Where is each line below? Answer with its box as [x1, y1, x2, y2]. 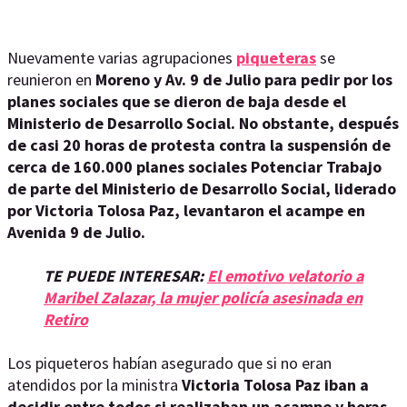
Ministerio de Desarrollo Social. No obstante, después [7, 113, 399, 134]
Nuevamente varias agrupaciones [7, 47, 236, 68]
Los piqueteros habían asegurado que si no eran [7, 352, 332, 373]
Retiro [44, 309, 88, 330]
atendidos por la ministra [7, 374, 182, 395]
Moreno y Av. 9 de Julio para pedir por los [92, 69, 392, 90]
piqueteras [236, 47, 316, 68]
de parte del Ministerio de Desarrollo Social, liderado [7, 178, 396, 199]
